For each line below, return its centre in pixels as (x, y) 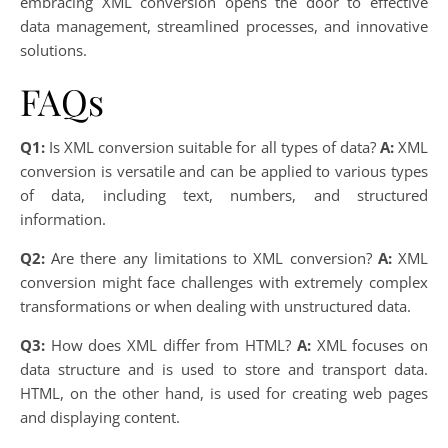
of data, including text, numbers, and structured (224, 195)
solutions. (53, 50)
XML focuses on (369, 345)
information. (63, 219)
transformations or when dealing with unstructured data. (215, 306)
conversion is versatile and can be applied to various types (224, 171)
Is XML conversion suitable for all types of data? (212, 147)
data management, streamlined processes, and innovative (224, 26)
